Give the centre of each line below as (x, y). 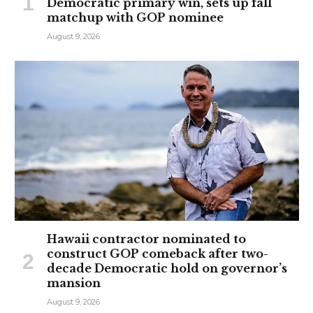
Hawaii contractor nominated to (146, 239)
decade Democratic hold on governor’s (167, 268)
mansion (74, 283)
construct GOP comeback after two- (158, 253)
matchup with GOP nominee (135, 17)
